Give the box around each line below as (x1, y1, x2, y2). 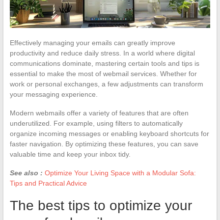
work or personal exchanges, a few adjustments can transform (9, 80, 203, 88)
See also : (9, 168, 43, 177)
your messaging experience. (9, 90, 98, 98)
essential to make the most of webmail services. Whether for (9, 69, 197, 78)
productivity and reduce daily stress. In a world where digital (9, 49, 195, 57)
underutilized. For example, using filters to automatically (9, 119, 183, 127)
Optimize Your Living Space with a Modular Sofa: (44, 168, 196, 177)
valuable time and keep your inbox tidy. (9, 150, 131, 158)
